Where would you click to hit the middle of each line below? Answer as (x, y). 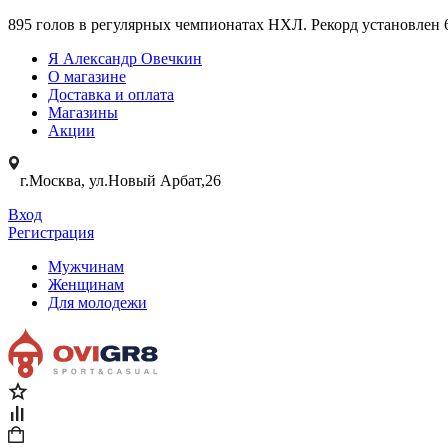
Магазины (83, 112)
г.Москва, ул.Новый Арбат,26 (120, 180)
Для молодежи (97, 302)
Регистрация (51, 232)
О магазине (87, 76)
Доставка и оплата (111, 94)
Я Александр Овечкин (125, 58)
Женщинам (86, 284)
